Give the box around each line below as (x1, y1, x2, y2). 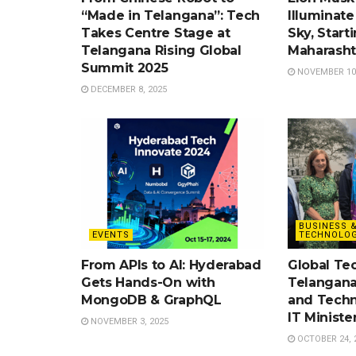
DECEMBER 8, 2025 (88, 83, 167, 95)
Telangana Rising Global (81, 42, 242, 58)
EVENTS (92, 230, 130, 241)
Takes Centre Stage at (81, 25, 230, 41)
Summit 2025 (81, 60, 168, 75)
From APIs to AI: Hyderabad (81, 257, 261, 273)
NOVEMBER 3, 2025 (88, 316, 168, 327)
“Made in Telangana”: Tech (81, 7, 260, 23)
